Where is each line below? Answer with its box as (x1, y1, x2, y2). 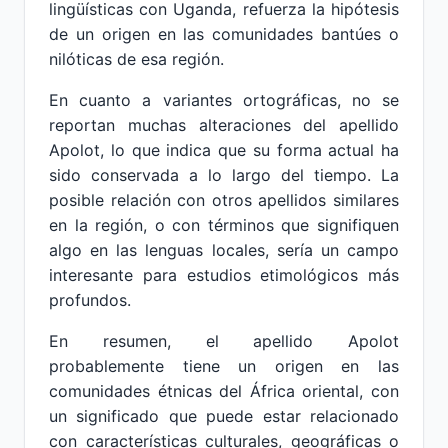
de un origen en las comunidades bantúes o (49, 24, 399, 44)
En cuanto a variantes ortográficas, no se (49, 90, 399, 110)
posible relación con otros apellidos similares (49, 190, 399, 210)
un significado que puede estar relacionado (49, 406, 399, 426)
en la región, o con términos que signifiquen (49, 215, 399, 235)
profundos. (49, 290, 131, 310)
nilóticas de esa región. (49, 49, 224, 69)
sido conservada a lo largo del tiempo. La (49, 165, 399, 185)
